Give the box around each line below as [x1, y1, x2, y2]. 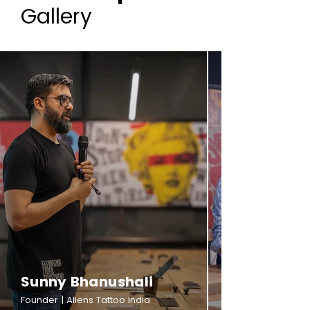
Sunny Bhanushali [21, 272, 153, 291]
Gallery [21, 2, 92, 31]
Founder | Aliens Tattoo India [21, 293, 150, 307]
